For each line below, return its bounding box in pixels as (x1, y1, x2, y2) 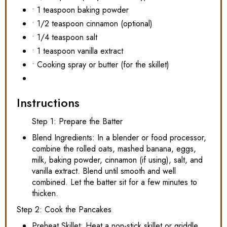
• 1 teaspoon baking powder (32, 4, 129, 16)
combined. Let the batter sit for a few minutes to (32, 176, 197, 188)
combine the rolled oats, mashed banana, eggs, (32, 142, 196, 155)
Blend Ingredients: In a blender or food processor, (32, 131, 206, 143)
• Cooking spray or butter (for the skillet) (32, 58, 169, 70)
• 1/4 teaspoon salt (32, 31, 97, 43)
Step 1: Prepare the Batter (32, 115, 123, 127)
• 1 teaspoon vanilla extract (32, 45, 123, 57)
